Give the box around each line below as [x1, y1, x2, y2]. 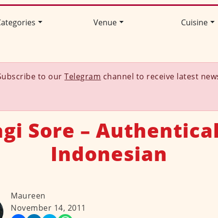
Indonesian [50, 140, 167, 167]
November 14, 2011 [11, 202, 86, 214]
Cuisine [181, 17, 208, 28]
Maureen [11, 190, 46, 201]
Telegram [64, 71, 101, 82]
